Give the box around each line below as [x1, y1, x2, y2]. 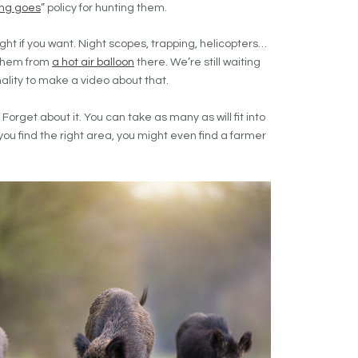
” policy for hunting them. [41, 2, 167, 14]
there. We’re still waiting [134, 57, 261, 69]
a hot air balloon [52, 57, 134, 69]
